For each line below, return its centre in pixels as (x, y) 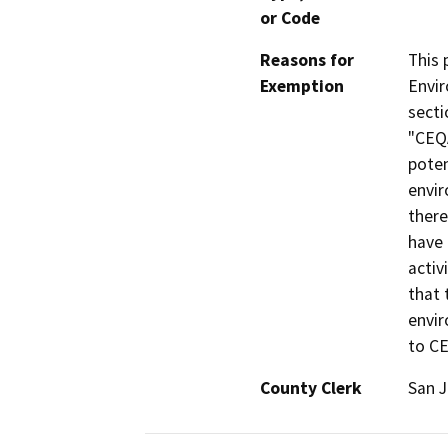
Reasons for (307, 60)
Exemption (302, 86)
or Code (290, 18)
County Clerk (311, 388)
